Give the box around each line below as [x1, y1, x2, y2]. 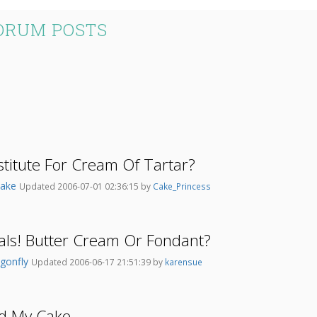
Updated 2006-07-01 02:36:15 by [19, 180, 153, 192]
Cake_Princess [153, 180, 211, 192]
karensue [165, 256, 202, 268]
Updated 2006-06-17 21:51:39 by [31, 256, 165, 268]
